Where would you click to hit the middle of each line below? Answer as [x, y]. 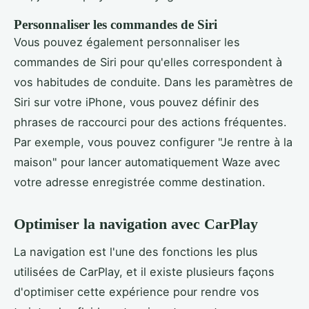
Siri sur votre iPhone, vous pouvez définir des [137, 102]
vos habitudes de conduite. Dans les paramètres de [153, 82]
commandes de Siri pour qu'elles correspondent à [148, 62]
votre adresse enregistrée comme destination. [140, 182]
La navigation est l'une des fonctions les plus [136, 252]
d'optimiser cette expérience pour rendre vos [137, 292]
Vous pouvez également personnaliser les [127, 42]
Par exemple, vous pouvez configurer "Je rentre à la [153, 142]
